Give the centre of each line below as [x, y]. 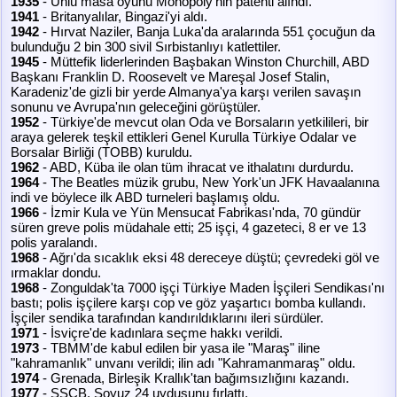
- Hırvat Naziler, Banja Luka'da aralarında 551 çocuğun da [207, 31]
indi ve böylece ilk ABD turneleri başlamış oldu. [145, 197]
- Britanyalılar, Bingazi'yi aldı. [123, 16]
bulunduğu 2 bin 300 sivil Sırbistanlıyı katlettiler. [146, 47]
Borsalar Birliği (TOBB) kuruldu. [101, 152]
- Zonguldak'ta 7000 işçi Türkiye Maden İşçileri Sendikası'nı [212, 288]
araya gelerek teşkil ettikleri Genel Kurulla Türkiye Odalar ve [183, 137]
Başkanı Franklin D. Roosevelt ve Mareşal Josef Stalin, [170, 77]
